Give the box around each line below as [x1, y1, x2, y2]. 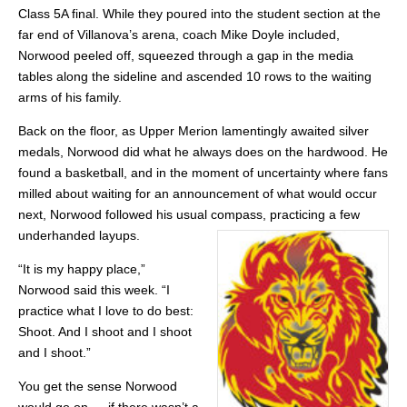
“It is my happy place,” [18, 261, 145, 276]
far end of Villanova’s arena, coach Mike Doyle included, [18, 26, 340, 42]
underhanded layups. [18, 227, 140, 243]
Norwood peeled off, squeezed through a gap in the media [18, 47, 353, 63]
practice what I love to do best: [18, 303, 194, 318]
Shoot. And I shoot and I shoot [18, 323, 192, 339]
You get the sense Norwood [18, 378, 177, 393]
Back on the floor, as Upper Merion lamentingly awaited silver [18, 123, 369, 138]
